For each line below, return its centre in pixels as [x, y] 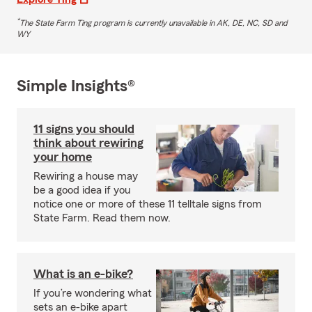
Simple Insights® [76, 86]
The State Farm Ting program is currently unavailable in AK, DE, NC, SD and [154, 23]
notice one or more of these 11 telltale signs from [148, 204]
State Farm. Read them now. [102, 218]
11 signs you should [84, 128]
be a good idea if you [82, 190]
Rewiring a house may [86, 176]
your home [63, 156]
